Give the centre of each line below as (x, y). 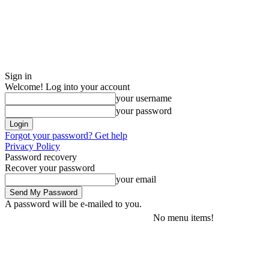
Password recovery (41, 157)
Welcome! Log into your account (67, 87)
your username (144, 98)
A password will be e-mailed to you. (73, 204)
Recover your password (50, 168)
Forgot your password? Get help (66, 135)
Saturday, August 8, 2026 (43, 218)
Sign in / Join (123, 218)
